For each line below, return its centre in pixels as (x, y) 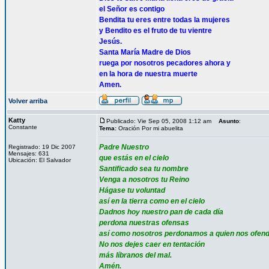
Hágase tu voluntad (132, 190)
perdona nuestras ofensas (144, 223)
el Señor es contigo (132, 9)
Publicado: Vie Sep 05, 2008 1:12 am (159, 121)
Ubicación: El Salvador (40, 160)
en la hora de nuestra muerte (148, 74)
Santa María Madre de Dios (145, 52)
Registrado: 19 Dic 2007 (42, 147)
